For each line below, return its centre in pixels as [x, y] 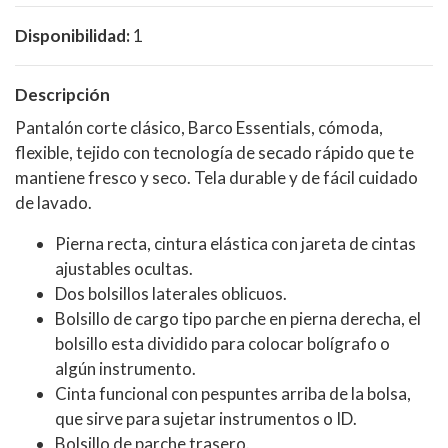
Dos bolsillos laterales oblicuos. [171, 293]
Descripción [62, 94]
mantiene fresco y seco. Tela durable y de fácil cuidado [216, 177]
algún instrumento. [125, 368]
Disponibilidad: [72, 35]
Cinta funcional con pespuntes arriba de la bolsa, [233, 393]
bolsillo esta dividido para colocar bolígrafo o [222, 343]
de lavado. [53, 202]
